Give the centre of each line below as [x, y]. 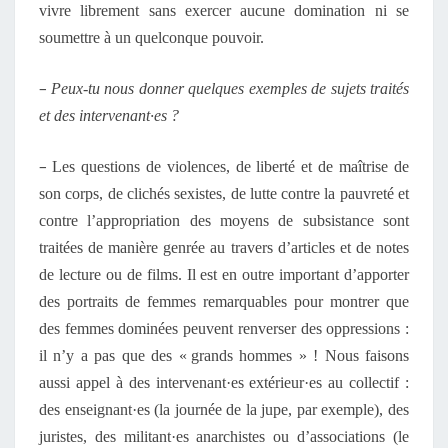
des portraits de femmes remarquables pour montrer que [224, 301]
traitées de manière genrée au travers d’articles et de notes [224, 247]
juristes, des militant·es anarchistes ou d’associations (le [224, 436]
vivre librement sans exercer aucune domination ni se [224, 10]
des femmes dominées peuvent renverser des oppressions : [224, 328]
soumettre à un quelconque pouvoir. [151, 37]
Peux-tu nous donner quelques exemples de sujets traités [229, 88]
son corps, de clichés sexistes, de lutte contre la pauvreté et [224, 193]
